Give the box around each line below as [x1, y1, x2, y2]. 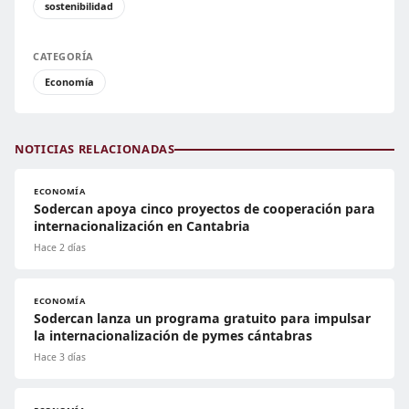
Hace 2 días [34, 241, 86, 255]
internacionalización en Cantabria [34, 217, 250, 236]
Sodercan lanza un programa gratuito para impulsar [34, 309, 371, 328]
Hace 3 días [34, 351, 86, 364]
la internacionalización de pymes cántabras [34, 327, 312, 345]
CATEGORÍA [33, 49, 94, 64]
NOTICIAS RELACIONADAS [15, 141, 175, 158]
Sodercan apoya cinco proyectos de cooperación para [34, 200, 375, 218]
